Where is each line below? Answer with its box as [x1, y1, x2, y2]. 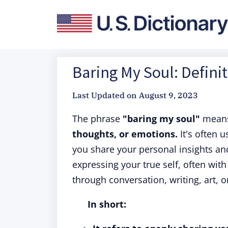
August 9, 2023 [139, 90, 198, 100]
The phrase [72, 112, 123, 125]
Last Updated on [72, 90, 136, 100]
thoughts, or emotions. [72, 128, 178, 140]
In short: [88, 198, 126, 210]
